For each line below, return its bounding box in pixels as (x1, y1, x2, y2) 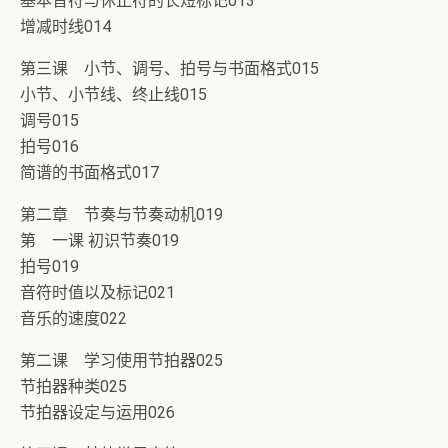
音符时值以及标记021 (20, 283, 175, 302)
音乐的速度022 (20, 309, 127, 328)
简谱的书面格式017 (20, 163, 159, 182)
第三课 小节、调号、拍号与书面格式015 (20, 59, 319, 78)
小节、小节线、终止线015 (20, 85, 207, 104)
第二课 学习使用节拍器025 (20, 351, 223, 370)
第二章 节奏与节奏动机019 (20, 205, 223, 224)
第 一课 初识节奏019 (20, 231, 179, 250)
